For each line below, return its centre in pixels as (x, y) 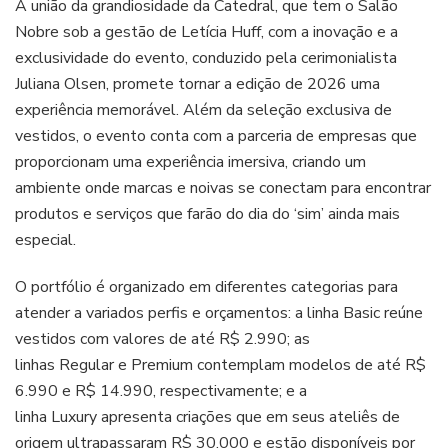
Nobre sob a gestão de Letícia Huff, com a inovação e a (206, 31)
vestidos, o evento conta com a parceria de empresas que (216, 135)
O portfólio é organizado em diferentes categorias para (206, 286)
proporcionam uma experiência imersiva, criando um (190, 161)
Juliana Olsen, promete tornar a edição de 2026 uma (197, 83)
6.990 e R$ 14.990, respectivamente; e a (161, 390)
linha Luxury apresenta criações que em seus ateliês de (207, 416)
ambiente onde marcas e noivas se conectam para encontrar (223, 187)
